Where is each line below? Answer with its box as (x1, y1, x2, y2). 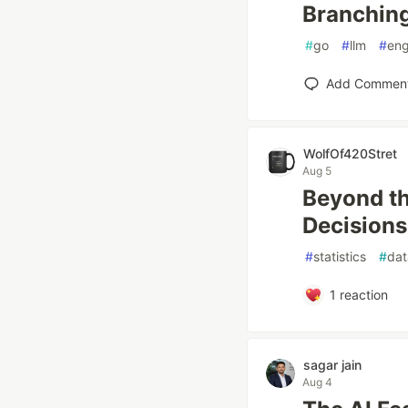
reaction (335, 287, 388, 302)
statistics (313, 249, 366, 264)
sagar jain (303, 357, 362, 372)
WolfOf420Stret (303, 146, 397, 161)
